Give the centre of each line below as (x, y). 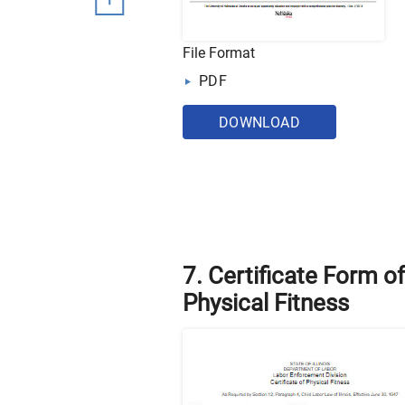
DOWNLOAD (259, 123)
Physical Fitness (266, 302)
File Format (219, 53)
